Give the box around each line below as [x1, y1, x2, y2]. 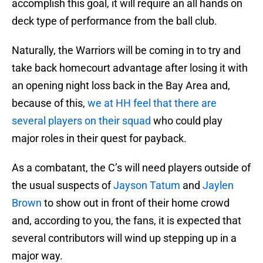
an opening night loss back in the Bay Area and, [12, 79, 230, 92]
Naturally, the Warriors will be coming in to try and [12, 44, 241, 57]
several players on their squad [12, 114, 151, 127]
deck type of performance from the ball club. [12, 15, 217, 28]
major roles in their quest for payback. [12, 132, 187, 145]
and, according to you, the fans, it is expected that [12, 214, 241, 227]
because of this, [12, 97, 87, 110]
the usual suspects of [12, 179, 113, 192]
